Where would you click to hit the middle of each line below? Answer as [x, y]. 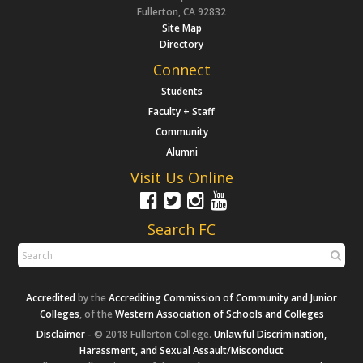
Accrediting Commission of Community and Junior [223, 298]
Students [181, 92]
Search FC [181, 230]
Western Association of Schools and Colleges [219, 314]
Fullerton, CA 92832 [181, 12]
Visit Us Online [181, 178]
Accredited [51, 298]
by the [92, 298]
